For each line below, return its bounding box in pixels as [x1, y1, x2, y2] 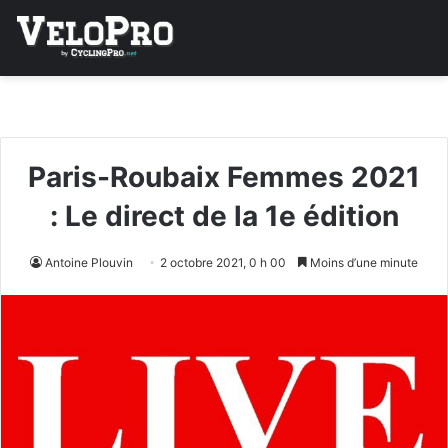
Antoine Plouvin [45, 255, 133, 271]
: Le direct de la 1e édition [49, 199, 399, 234]
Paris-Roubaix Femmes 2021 [28, 160, 420, 195]
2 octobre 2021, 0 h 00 [160, 255, 286, 271]
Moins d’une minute [307, 255, 418, 271]
